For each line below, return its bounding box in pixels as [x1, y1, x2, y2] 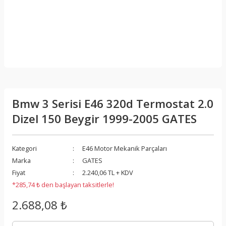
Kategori [12, 144, 37, 153]
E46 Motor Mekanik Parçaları [82, 144, 167, 153]
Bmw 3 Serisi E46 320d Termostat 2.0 [12, 96, 213, 111]
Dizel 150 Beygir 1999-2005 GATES [12, 111, 197, 127]
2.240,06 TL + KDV [82, 168, 133, 177]
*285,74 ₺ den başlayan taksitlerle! [12, 180, 114, 189]
